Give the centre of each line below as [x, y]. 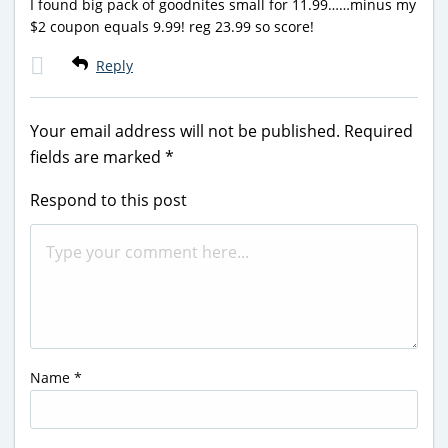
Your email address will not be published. [185, 131]
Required [378, 131]
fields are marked [97, 157]
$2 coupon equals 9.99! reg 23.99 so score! [172, 27]
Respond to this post [108, 200]
